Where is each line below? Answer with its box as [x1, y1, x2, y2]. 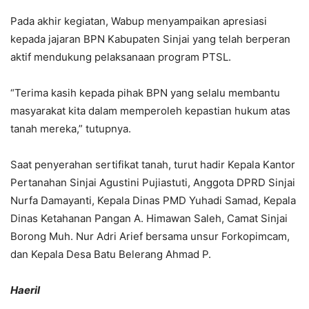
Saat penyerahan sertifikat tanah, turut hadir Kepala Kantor [10, 157, 295, 171]
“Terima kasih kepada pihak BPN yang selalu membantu [10, 86, 280, 99]
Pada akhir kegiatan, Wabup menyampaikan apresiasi [10, 14, 267, 28]
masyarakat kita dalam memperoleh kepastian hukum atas [10, 103, 290, 117]
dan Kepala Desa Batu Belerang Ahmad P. [10, 247, 211, 261]
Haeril [10, 283, 40, 297]
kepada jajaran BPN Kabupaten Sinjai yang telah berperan [10, 32, 290, 46]
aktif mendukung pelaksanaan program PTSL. [10, 50, 231, 63]
